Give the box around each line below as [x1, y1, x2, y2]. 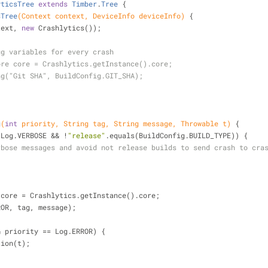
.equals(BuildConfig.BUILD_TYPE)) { [105, 130, 248, 140]
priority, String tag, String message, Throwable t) [17, 118, 231, 128]
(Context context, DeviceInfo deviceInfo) [17, 11, 185, 20]
